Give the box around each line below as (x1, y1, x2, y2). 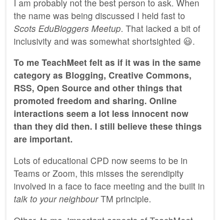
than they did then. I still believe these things (14, 120, 202, 133)
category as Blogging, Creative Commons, (14, 69, 192, 82)
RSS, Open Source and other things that (14, 82, 182, 94)
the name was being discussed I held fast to (14, 9, 185, 22)
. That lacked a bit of (121, 22, 200, 34)
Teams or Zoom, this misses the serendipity (14, 166, 184, 179)
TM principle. (98, 192, 151, 205)
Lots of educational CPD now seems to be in (14, 154, 188, 166)
